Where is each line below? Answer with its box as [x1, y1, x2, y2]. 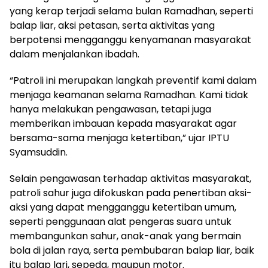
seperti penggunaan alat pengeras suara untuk [10, 215, 232, 229]
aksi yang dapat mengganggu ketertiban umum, [10, 200, 236, 214]
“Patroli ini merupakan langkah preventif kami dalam [10, 74, 257, 87]
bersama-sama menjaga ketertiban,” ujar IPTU [10, 131, 229, 145]
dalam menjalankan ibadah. [10, 47, 139, 61]
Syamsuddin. [10, 145, 68, 159]
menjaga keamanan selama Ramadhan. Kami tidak [10, 88, 248, 102]
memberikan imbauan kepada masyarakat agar [10, 117, 237, 130]
